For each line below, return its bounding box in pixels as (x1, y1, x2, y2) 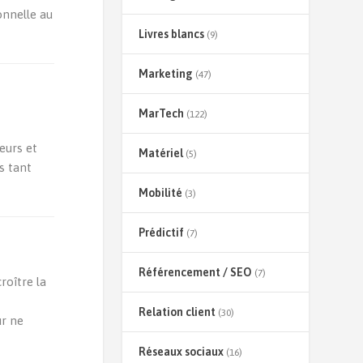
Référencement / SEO (138, 266, 252, 279)
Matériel (138, 147, 183, 160)
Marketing (138, 67, 193, 80)
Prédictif (138, 226, 184, 239)
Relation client (138, 305, 216, 318)
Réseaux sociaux (138, 345, 224, 358)
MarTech (138, 107, 184, 120)
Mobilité (138, 186, 182, 199)
